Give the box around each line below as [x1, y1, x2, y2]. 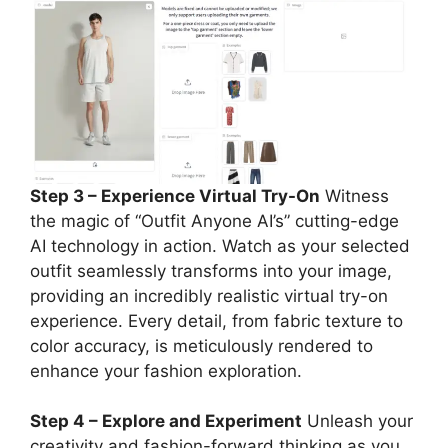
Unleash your [302, 411, 413, 432]
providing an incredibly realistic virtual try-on [30, 285, 388, 306]
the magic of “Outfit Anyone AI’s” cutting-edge [30, 210, 399, 231]
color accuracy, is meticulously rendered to [30, 335, 373, 356]
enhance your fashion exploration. [30, 360, 302, 381]
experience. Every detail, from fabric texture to [30, 310, 403, 331]
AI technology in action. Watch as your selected [30, 235, 410, 256]
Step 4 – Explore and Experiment [30, 411, 302, 432]
